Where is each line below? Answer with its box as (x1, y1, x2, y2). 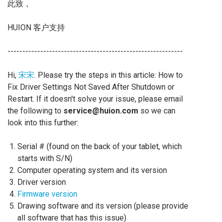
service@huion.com (63, 106, 138, 115)
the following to (7, 106, 63, 115)
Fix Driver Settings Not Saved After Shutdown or (7, 82, 174, 92)
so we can (138, 106, 175, 115)
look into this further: (7, 118, 78, 127)
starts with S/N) (17, 154, 72, 163)
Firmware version (17, 189, 77, 199)
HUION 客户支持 (7, 23, 65, 32)
